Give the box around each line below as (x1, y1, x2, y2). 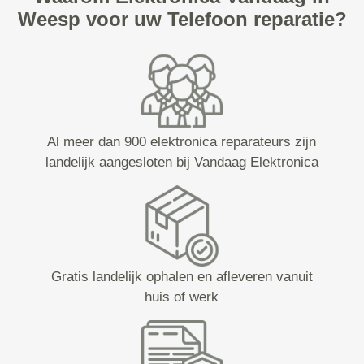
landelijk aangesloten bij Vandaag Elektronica (45, 154, 318, 171)
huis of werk (145, 289, 219, 305)
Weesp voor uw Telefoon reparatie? (17, 8, 347, 31)
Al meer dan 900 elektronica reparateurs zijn (47, 134, 317, 150)
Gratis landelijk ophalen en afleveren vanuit (50, 269, 313, 285)
